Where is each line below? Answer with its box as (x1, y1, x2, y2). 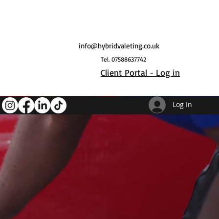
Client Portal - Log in (101, 67, 180, 78)
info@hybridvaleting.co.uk (79, 41, 159, 50)
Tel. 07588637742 (101, 55, 146, 63)
